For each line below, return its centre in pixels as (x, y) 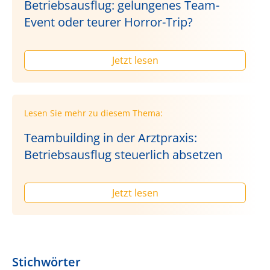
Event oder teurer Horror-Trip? (108, 22)
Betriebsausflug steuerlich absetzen (123, 154)
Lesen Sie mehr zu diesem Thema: (93, 113)
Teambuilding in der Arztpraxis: (111, 137)
